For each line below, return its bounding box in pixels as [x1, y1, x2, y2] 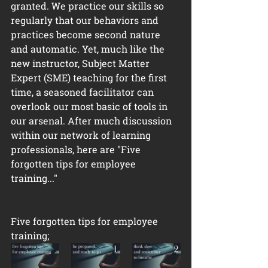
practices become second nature [11, 28, 163, 41]
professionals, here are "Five [11, 143, 143, 156]
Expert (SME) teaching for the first [11, 71, 169, 84]
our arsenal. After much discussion [11, 114, 174, 127]
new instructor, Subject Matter [11, 57, 152, 69]
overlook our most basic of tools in [11, 100, 170, 112]
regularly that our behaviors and [11, 14, 161, 26]
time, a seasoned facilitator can [11, 86, 156, 98]
